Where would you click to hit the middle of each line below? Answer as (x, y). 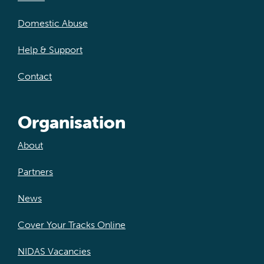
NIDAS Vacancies (54, 251)
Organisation (71, 122)
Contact (34, 76)
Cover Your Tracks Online (71, 225)
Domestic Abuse (52, 23)
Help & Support (50, 49)
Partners (35, 171)
